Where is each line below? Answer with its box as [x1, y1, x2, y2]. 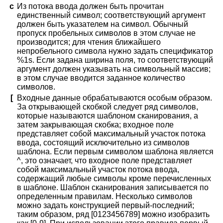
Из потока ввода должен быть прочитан [17, 2, 164, 11]
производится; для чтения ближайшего [17, 38, 161, 47]
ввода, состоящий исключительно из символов [17, 138, 190, 147]
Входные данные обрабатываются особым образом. [17, 94, 212, 103]
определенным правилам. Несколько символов [17, 192, 193, 201]
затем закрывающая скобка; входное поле [17, 120, 174, 129]
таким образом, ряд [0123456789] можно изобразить [17, 210, 210, 219]
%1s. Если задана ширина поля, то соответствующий [17, 56, 213, 65]
